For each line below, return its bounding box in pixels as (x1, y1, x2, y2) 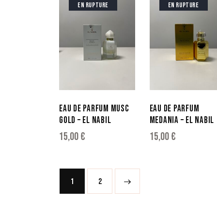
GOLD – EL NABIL (59, 114, 111, 126)
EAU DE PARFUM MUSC (59, 103, 129, 114)
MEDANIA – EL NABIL (149, 114, 215, 126)
